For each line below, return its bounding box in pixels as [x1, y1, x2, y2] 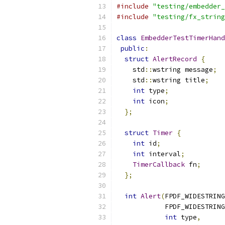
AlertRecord [153, 55, 197, 63]
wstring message [153, 65, 213, 74]
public [121, 44, 145, 53]
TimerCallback [133, 160, 185, 169]
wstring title [153, 76, 205, 84]
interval [145, 150, 181, 158]
